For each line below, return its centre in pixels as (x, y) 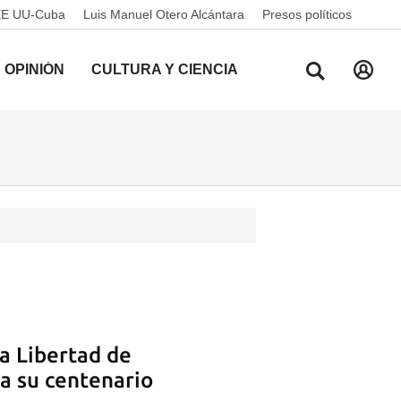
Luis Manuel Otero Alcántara (164, 14)
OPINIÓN (34, 69)
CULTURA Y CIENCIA (165, 69)
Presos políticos (307, 14)
